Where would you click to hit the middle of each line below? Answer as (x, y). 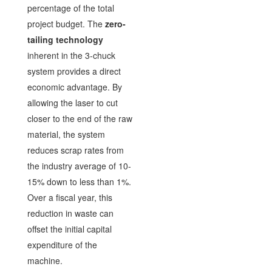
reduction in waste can (70, 213)
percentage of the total (70, 8)
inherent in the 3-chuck (71, 55)
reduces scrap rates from (75, 150)
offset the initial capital (69, 229)
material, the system (66, 134)
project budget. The (66, 23)
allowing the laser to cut (72, 102)
